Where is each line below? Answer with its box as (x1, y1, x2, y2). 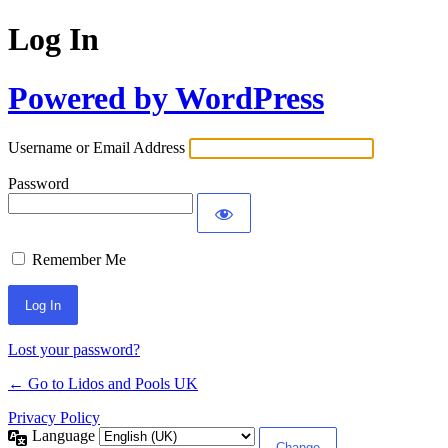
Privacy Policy (8, 409, 100, 427)
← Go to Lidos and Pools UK (8, 375, 198, 393)
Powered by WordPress (8, 79, 324, 116)
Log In (8, 21, 99, 58)
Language (32, 427, 99, 445)
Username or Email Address (8, 139, 185, 157)
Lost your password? (8, 341, 140, 359)
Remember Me (32, 251, 126, 269)
